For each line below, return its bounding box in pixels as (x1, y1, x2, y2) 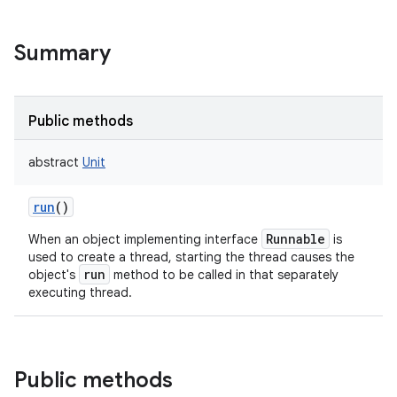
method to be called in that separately (110, 267, 339, 283)
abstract (28, 154, 79, 170)
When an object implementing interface (28, 231, 261, 247)
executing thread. (28, 284, 132, 300)
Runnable (266, 230, 325, 247)
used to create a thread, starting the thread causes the (28, 249, 354, 265)
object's (28, 267, 79, 283)
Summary (14, 40, 111, 66)
